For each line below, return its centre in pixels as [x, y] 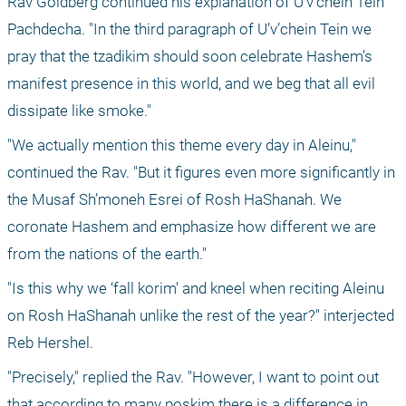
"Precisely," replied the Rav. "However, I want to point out [193, 377]
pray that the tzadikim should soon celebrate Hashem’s [190, 57]
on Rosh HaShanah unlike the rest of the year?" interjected [201, 316]
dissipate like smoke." [79, 111]
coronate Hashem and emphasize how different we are [192, 227]
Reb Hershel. [52, 343]
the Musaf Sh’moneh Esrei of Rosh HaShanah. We [174, 200]
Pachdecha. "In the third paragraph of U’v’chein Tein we [189, 29]
